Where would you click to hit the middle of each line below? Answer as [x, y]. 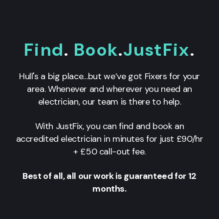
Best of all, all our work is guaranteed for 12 [109, 176]
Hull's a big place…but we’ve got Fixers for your [109, 77]
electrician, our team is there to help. [109, 102]
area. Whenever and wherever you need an [109, 89]
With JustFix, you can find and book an [109, 126]
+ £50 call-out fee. [109, 152]
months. [109, 189]
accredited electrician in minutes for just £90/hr [109, 139]
